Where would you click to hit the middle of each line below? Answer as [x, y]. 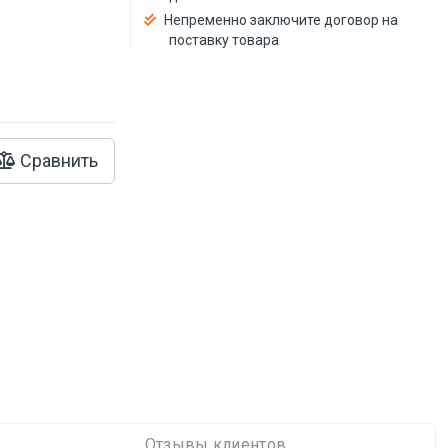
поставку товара [224, 39]
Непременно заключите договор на [281, 19]
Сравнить [57, 160]
